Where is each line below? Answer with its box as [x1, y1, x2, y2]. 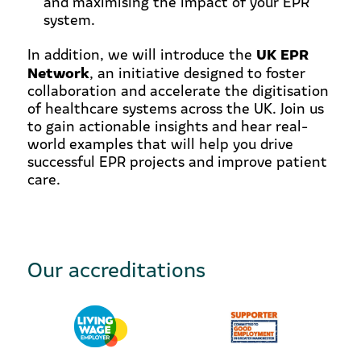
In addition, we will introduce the [27, 44, 256, 64]
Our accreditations [27, 254, 205, 283]
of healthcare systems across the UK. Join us [27, 98, 324, 118]
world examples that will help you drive [27, 133, 293, 153]
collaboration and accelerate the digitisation [27, 80, 329, 100]
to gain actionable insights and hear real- [27, 115, 308, 135]
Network [27, 60, 89, 82]
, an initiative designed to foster [89, 62, 305, 82]
